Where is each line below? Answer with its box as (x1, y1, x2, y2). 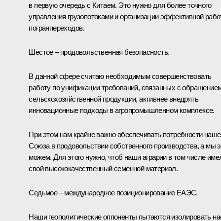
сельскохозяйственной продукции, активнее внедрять (29, 95, 198, 104)
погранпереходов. (29, 24, 84, 33)
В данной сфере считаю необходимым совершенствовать (29, 72, 212, 81)
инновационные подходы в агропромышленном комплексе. (29, 106, 215, 115)
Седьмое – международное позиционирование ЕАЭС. (29, 188, 198, 197)
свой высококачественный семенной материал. (29, 164, 178, 173)
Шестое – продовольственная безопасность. (29, 48, 170, 57)
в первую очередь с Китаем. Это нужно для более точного (29, 1, 211, 10)
